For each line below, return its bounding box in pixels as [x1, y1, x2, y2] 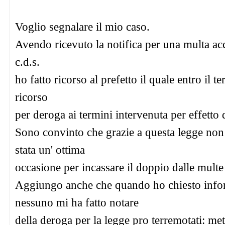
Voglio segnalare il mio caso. [15, 20, 150, 33]
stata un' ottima [15, 143, 85, 156]
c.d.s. [15, 55, 40, 68]
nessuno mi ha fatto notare [15, 196, 139, 209]
